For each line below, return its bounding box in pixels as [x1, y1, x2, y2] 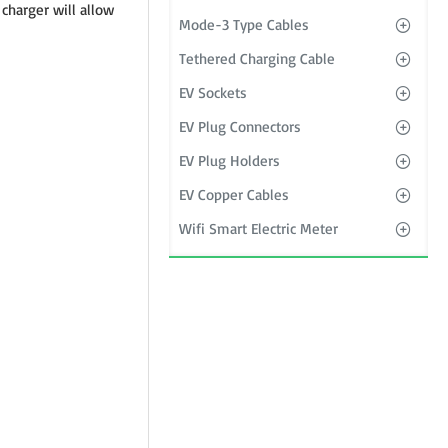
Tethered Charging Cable [179, 49, 335, 68]
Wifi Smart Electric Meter [179, 219, 338, 238]
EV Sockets [179, 83, 247, 102]
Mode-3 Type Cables [179, 15, 309, 34]
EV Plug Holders [179, 151, 280, 170]
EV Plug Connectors [179, 117, 301, 136]
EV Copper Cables [179, 185, 289, 204]
